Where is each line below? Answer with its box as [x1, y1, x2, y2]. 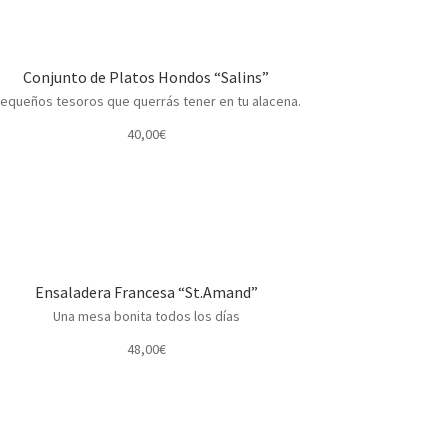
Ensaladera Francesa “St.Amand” [34, 281, 258, 302]
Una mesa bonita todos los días [52, 306, 240, 325]
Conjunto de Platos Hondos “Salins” [23, 66, 270, 87]
